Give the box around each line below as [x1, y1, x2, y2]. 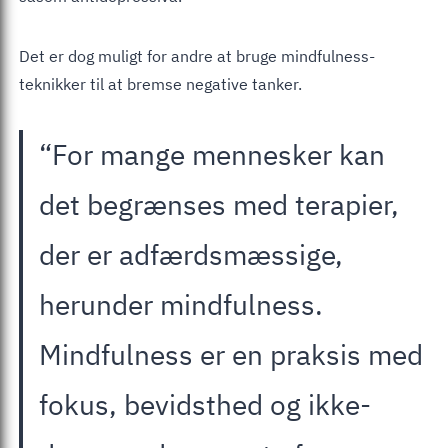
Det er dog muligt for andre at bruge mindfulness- [19, 45, 375, 66]
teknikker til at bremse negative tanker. [19, 73, 302, 94]
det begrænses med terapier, [39, 185, 399, 223]
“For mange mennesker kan [39, 135, 385, 173]
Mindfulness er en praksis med [39, 335, 423, 373]
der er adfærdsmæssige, [39, 235, 343, 273]
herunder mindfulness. [39, 285, 323, 323]
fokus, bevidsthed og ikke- [39, 385, 371, 423]
